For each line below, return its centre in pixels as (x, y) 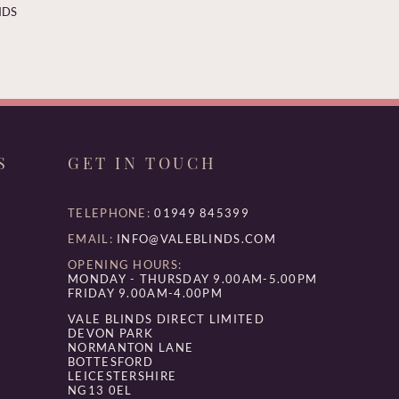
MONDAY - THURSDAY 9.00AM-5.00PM (193, 278)
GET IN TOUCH (142, 163)
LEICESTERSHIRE (122, 375)
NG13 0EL (100, 390)
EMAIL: (90, 238)
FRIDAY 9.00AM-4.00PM (146, 293)
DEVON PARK (111, 333)
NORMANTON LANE (131, 347)
